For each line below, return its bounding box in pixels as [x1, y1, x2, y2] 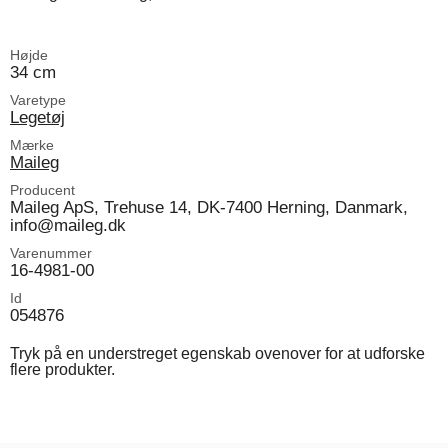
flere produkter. [10, 360, 115, 378]
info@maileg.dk [10, 214, 126, 235]
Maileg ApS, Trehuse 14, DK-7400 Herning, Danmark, [10, 196, 408, 217]
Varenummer [10, 244, 92, 261]
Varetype [10, 91, 66, 108]
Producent [10, 181, 75, 198]
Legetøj [10, 106, 65, 127]
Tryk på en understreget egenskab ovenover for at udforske [10, 344, 425, 362]
